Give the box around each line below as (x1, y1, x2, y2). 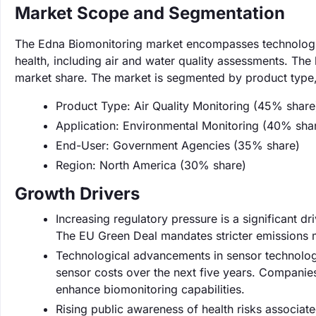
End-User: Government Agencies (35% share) (56, 138, 300, 152)
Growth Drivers (15, 183, 140, 204)
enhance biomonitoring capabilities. (56, 282, 245, 296)
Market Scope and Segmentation (15, 3, 285, 23)
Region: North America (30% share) (56, 158, 246, 172)
